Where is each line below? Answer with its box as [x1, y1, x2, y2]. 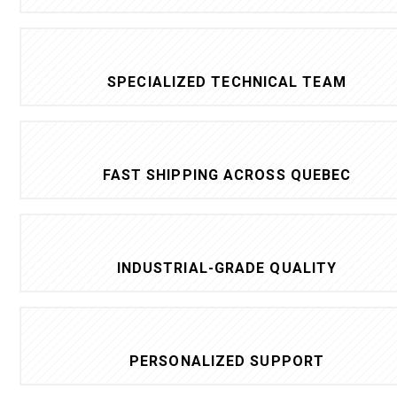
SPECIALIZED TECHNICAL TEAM [107, 73, 346, 90]
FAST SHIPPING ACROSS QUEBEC [102, 166, 352, 183]
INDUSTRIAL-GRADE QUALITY [116, 259, 338, 276]
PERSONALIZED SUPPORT [129, 352, 324, 370]
